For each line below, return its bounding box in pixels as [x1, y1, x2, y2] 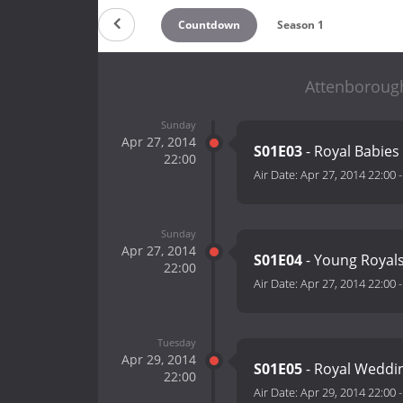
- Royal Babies [302, 141, 399, 162]
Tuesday [157, 335, 196, 349]
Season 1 [277, 16, 325, 32]
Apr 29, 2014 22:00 [300, 384, 396, 401]
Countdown [177, 16, 240, 32]
